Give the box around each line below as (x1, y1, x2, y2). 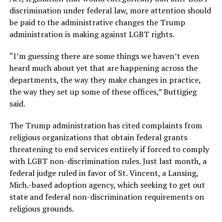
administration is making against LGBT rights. (9, 29, 174, 40)
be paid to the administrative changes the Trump (9, 17, 185, 28)
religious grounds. (9, 203, 74, 215)
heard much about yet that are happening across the (9, 62, 198, 74)
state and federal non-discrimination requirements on (9, 191, 204, 203)
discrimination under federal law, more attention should (9, 5, 211, 16)
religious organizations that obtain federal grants (9, 132, 187, 143)
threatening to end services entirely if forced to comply (9, 144, 209, 155)
